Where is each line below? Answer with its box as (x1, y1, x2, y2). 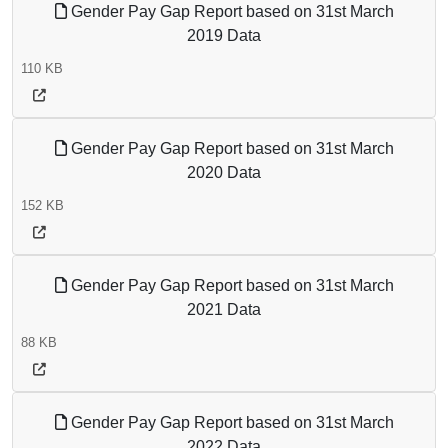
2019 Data (187, 27, 261, 45)
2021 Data (187, 301, 261, 319)
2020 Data (187, 164, 261, 182)
